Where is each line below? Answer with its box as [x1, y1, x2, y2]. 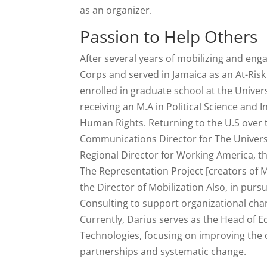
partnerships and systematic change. [80, 245, 249, 259]
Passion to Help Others [80, 25, 258, 48]
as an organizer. [80, 4, 153, 17]
